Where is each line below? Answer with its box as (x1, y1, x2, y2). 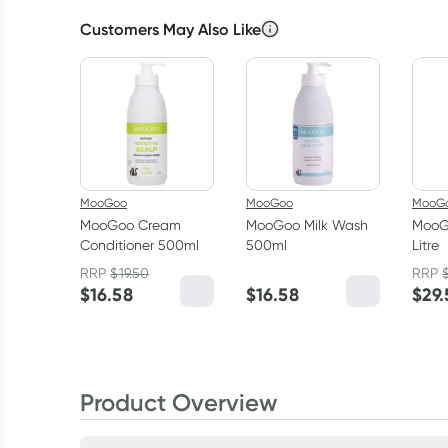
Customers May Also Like (80, 19, 261, 39)
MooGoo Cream (80, 217, 181, 233)
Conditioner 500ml (80, 237, 199, 253)
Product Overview (80, 388, 277, 417)
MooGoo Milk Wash (246, 217, 368, 233)
